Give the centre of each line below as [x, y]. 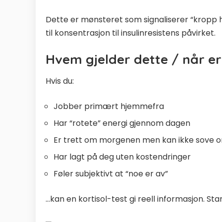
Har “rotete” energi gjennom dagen [122, 123]
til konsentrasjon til [83, 33]
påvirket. [197, 33]
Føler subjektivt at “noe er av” [111, 173]
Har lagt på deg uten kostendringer [122, 157]
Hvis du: [60, 81]
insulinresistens [150, 33]
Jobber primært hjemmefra [109, 106]
